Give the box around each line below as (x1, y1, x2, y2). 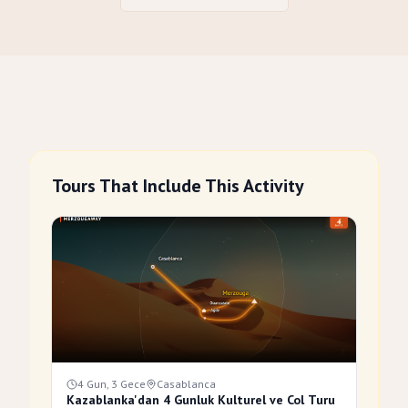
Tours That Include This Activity (52, 174, 304, 198)
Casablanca (157, 377, 216, 391)
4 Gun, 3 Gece (77, 377, 146, 391)
